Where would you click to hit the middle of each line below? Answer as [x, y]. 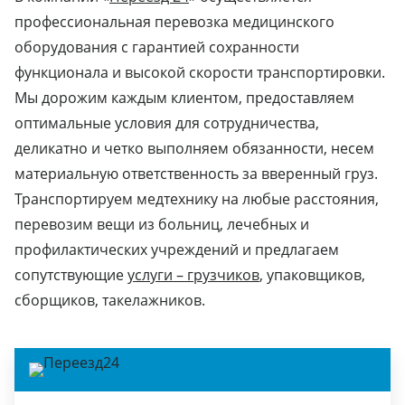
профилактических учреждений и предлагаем [177, 249]
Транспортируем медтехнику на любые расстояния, [197, 198]
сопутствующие [71, 274]
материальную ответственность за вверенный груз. [196, 173]
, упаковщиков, [312, 274]
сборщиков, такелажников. [110, 300]
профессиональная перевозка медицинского [174, 21]
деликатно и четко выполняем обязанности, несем [194, 148]
